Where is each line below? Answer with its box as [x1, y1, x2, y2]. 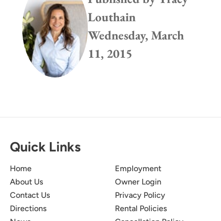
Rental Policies [115, 204, 167, 214]
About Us [10, 177, 43, 187]
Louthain [87, 9, 136, 26]
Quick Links [10, 139, 81, 155]
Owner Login [115, 177, 161, 187]
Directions [10, 204, 47, 214]
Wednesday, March [87, 27, 184, 44]
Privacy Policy [115, 190, 165, 200]
